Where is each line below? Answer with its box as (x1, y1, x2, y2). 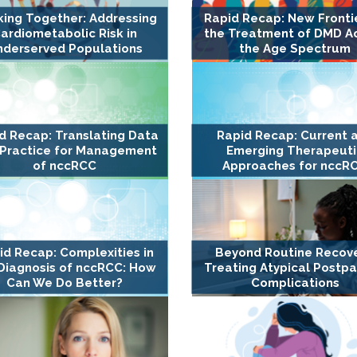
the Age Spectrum (239, 41, 351, 57)
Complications (250, 275, 339, 290)
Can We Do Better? (6, 275, 124, 290)
